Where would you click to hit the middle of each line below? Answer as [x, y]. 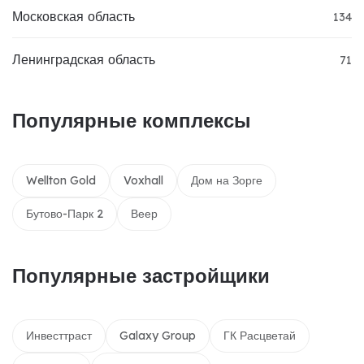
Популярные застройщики [141, 276]
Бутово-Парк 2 [65, 214]
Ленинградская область [84, 60]
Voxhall [143, 181]
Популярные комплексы [132, 121]
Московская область [74, 17]
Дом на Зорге [227, 181]
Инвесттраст [59, 336]
